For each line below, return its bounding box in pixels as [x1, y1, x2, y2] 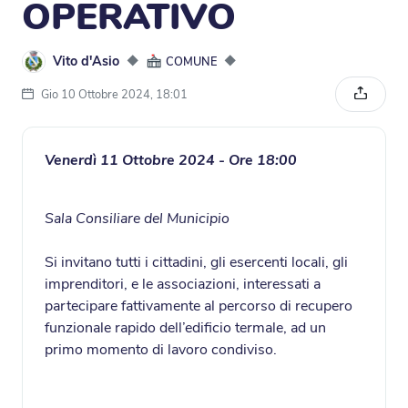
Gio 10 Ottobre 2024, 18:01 [41, 87, 188, 104]
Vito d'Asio [52, 52, 119, 71]
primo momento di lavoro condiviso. [45, 340, 280, 361]
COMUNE [165, 54, 217, 71]
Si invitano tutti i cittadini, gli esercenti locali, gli [45, 252, 348, 273]
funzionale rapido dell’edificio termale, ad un [45, 318, 326, 339]
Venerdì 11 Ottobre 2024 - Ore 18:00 [45, 150, 297, 171]
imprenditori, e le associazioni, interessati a [45, 274, 321, 295]
